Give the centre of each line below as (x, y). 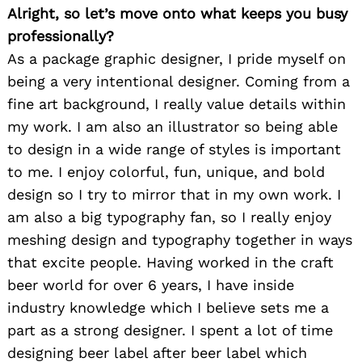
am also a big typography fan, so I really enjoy (169, 217)
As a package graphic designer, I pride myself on (177, 59)
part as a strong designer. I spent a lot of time (170, 330)
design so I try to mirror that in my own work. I (174, 195)
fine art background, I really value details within (177, 104)
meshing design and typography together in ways (180, 240)
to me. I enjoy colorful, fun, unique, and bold (166, 172)
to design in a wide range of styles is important (174, 149)
